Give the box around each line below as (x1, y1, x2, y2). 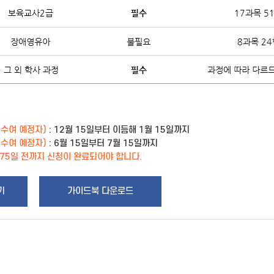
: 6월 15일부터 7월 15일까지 (46, 138, 158, 149)
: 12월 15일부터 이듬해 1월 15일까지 (46, 125, 190, 135)
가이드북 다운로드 (67, 186, 133, 196)
